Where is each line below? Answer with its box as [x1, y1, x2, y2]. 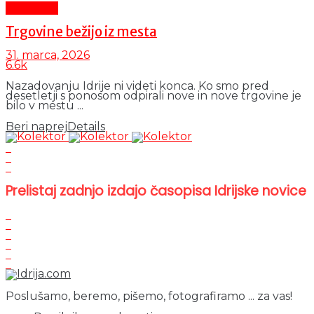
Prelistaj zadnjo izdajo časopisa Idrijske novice [6, 182, 306, 201]
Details [67, 120, 105, 134]
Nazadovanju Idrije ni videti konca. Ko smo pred [6, 79, 269, 93]
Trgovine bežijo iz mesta [6, 23, 157, 40]
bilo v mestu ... [6, 99, 83, 113]
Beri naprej [6, 120, 67, 134]
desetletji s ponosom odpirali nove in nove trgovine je [6, 89, 301, 103]
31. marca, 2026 [6, 48, 90, 62]
